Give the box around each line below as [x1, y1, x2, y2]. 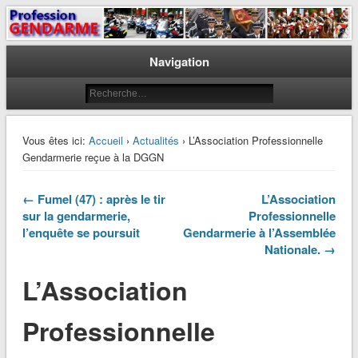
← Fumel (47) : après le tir [22, 190, 165, 209]
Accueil [88, 133, 123, 149]
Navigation [149, 53, 209, 71]
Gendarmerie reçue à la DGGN [22, 149, 164, 165]
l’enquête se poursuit [22, 224, 140, 242]
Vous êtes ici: [22, 133, 86, 149]
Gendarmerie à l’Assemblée [183, 224, 336, 242]
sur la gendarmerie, [22, 207, 130, 225]
